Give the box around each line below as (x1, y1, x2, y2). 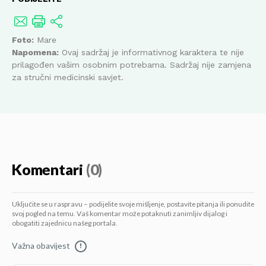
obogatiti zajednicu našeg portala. (12, 219, 118, 229)
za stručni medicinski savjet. (12, 72, 123, 83)
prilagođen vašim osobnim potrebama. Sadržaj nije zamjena (12, 60, 251, 70)
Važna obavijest (12, 241, 70, 252)
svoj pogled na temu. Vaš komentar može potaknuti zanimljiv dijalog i (12, 210, 227, 219)
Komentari (12, 161, 83, 180)
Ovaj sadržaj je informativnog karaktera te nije (59, 47, 244, 58)
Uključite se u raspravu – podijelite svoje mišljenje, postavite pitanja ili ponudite (12, 200, 254, 210)
